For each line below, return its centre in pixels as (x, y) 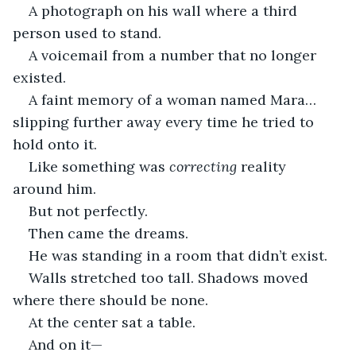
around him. (54, 188)
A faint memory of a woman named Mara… (174, 99)
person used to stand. (87, 33)
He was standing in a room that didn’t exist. (178, 255)
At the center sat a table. (112, 322)
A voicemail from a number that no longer (174, 55)
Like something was (99, 166)
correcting (203, 166)
